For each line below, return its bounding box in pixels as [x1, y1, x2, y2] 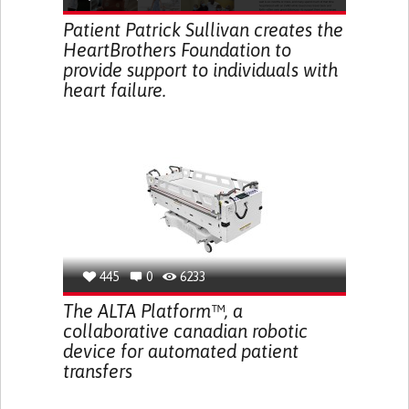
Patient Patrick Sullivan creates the [62, 19, 343, 40]
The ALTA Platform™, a [62, 300, 243, 321]
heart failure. [62, 79, 166, 100]
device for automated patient [62, 341, 299, 362]
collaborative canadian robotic [62, 320, 308, 341]
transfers [62, 361, 132, 382]
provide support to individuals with [62, 59, 338, 80]
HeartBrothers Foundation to [62, 39, 291, 60]
